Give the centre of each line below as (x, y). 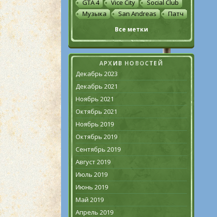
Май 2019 (90, 200)
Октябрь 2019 (96, 137)
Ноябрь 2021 (95, 99)
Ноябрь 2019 (95, 124)
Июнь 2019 (92, 187)
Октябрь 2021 (96, 111)
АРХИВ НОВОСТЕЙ (131, 63)
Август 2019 (93, 162)
